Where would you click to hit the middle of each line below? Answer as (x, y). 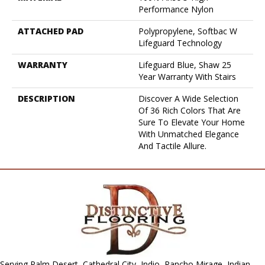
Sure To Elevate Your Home (192, 122)
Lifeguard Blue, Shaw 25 (185, 64)
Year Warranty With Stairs (187, 76)
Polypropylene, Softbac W (188, 31)
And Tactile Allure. (172, 146)
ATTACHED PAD (51, 31)
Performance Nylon (176, 9)
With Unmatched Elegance (189, 134)
